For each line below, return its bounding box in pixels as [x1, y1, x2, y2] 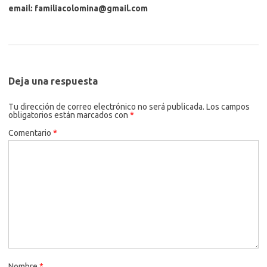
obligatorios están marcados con [8, 110, 130, 120]
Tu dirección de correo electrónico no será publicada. [8, 102, 204, 112]
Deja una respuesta [8, 76, 98, 87]
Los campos [206, 102, 250, 112]
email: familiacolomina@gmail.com [8, 4, 148, 14]
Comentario [8, 128, 53, 138]
